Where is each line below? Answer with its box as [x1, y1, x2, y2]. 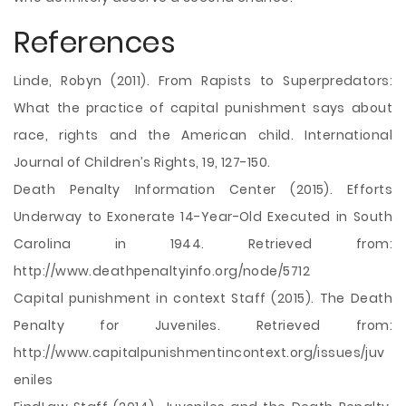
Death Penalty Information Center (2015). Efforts [14, 180, 392, 198]
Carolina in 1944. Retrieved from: [14, 235, 392, 253]
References [14, 22, 176, 63]
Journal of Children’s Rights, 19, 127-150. [14, 153, 271, 171]
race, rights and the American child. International [14, 126, 392, 144]
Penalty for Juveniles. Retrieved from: [14, 316, 392, 334]
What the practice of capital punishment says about [14, 99, 392, 117]
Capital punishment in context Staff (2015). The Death [14, 289, 392, 307]
